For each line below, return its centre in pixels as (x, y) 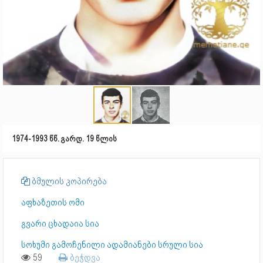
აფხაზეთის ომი (53, 203)
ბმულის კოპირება (68, 181)
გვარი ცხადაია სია (60, 224)
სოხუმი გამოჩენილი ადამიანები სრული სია (112, 245)
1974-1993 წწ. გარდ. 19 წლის (64, 139)
